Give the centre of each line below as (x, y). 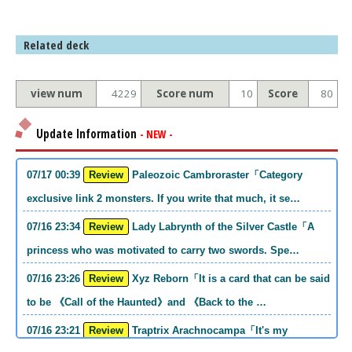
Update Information (88, 134)
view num (56, 93)
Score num (185, 93)
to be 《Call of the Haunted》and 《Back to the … (147, 302)
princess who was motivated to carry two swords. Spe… (163, 250)
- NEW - (156, 134)
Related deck (56, 44)
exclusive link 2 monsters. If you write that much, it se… (163, 198)
